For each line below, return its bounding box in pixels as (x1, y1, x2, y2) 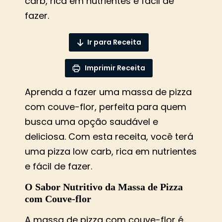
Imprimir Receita (83, 62, 145, 73)
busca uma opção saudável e (25, 115, 158, 128)
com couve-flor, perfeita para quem (25, 100, 186, 113)
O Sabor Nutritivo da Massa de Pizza (25, 181, 183, 193)
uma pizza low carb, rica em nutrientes (25, 145, 197, 158)
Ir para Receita (87, 37, 141, 47)
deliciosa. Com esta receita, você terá (25, 130, 193, 143)
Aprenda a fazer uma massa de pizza (25, 85, 192, 98)
